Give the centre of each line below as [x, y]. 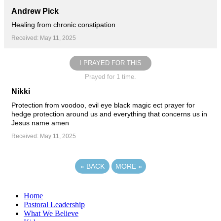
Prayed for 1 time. [110, 76]
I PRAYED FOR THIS [110, 63]
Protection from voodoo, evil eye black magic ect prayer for [103, 105]
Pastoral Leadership [54, 204]
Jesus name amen [40, 123]
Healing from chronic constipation [63, 24]
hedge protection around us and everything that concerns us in [109, 114]
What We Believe [51, 213]
